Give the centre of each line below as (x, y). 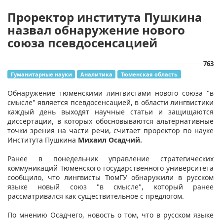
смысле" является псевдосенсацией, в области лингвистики (110, 102)
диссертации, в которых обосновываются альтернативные (110, 121)
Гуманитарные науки (41, 74)
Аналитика (96, 74)
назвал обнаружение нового (96, 30)
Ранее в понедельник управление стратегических (110, 158)
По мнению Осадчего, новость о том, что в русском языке (110, 215)
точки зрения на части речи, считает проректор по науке (110, 130)
